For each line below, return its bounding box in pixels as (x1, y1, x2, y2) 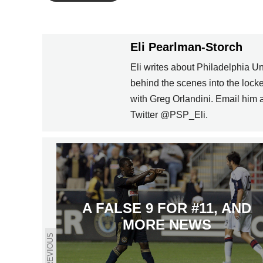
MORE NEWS (122, 217, 211, 233)
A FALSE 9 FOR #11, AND (82, 200, 251, 217)
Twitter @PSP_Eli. (130, 110, 208, 120)
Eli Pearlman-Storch (130, 41, 242, 53)
